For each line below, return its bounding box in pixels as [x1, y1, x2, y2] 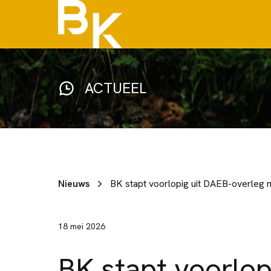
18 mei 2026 [58, 221, 105, 232]
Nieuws [58, 177, 90, 190]
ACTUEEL [85, 79, 146, 97]
